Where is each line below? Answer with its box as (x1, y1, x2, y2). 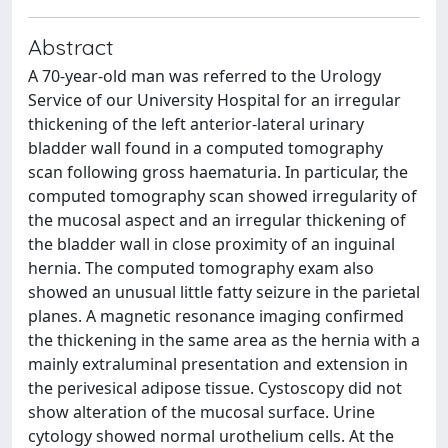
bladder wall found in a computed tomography (28, 136, 383, 159)
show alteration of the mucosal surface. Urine (28, 400, 375, 423)
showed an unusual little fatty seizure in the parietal (28, 280, 420, 303)
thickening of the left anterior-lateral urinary (28, 112, 364, 135)
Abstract (28, 32, 114, 60)
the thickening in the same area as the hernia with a (28, 328, 420, 351)
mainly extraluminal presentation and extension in (28, 352, 408, 375)
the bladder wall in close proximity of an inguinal (28, 232, 395, 255)
